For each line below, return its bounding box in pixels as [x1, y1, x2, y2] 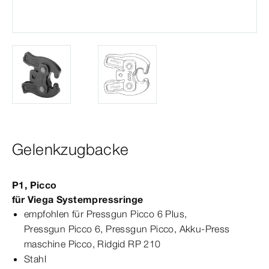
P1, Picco [12, 179, 57, 192]
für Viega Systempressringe [12, 193, 144, 206]
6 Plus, [154, 208, 187, 220]
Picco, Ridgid [65, 238, 128, 250]
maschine [24, 238, 66, 250]
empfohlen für [24, 208, 86, 220]
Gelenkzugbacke [12, 140, 129, 160]
